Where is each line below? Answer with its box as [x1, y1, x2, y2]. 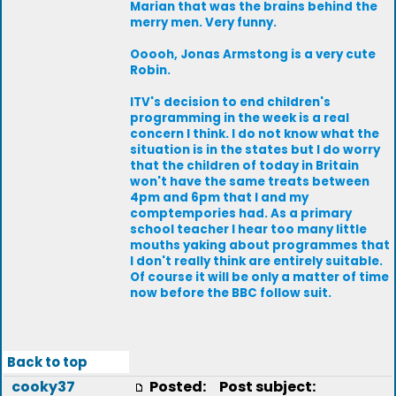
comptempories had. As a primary [130, 205, 352, 222]
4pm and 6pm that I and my [130, 189, 308, 206]
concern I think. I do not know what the [130, 126, 379, 142]
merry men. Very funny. [130, 14, 277, 31]
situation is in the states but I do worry [130, 141, 380, 158]
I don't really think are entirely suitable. [130, 253, 383, 270]
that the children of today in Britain [130, 157, 359, 174]
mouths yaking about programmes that [130, 237, 390, 254]
